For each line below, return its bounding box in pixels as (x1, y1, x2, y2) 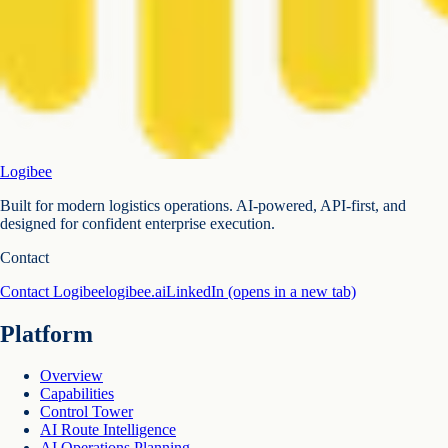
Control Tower (40, 403, 133, 421)
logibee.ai (105, 282, 166, 300)
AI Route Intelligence (40, 421, 176, 439)
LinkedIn (166, 282, 224, 300)
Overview (40, 367, 103, 385)
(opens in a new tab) (224, 282, 356, 300)
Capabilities (40, 385, 114, 403)
